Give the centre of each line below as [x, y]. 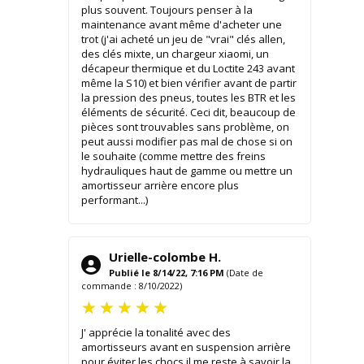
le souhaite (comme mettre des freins [173, 156]
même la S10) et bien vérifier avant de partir [188, 82]
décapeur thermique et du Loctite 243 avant [188, 68]
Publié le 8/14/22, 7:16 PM [166, 272]
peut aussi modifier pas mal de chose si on [186, 141]
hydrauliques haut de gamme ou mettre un [186, 170]
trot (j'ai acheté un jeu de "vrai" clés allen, [183, 39]
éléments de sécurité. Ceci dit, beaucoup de [188, 112]
